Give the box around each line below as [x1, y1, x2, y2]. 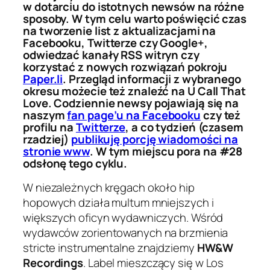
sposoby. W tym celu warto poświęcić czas [23, 10, 246, 27]
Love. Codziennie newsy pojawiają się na [23, 95, 239, 111]
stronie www [23, 143, 90, 159]
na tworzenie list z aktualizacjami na [23, 22, 216, 39]
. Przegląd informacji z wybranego [63, 71, 241, 87]
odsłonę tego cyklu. [23, 155, 128, 171]
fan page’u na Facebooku [67, 107, 201, 123]
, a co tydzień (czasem [125, 119, 243, 135]
